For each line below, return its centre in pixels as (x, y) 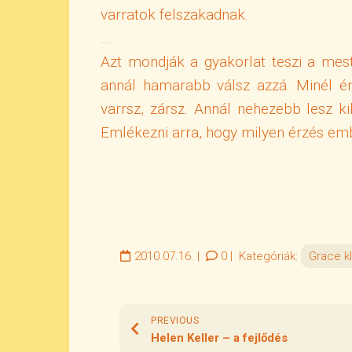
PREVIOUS (175, 321)
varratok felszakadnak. (175, 15)
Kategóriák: (269, 256)
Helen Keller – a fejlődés (219, 338)
